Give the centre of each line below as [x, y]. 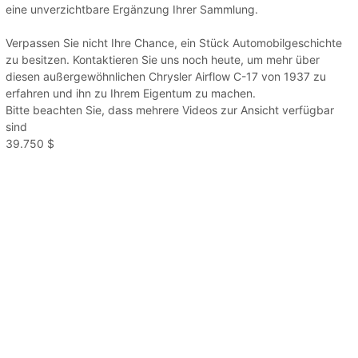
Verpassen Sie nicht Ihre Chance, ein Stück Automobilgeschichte [174, 43]
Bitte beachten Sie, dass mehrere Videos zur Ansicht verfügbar [170, 110]
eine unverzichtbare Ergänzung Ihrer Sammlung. [132, 10]
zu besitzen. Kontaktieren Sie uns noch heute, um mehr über [163, 60]
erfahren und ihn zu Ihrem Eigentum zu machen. [131, 93]
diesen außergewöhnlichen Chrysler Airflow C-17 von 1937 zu [166, 77]
